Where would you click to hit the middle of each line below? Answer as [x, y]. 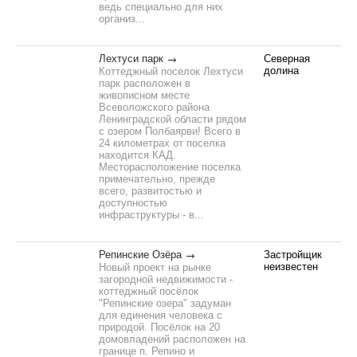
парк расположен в [145, 83]
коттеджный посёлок [149, 291]
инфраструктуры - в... [151, 215]
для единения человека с [161, 315]
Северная [287, 59]
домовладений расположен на [172, 339]
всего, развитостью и [150, 191]
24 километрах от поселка [162, 143]
